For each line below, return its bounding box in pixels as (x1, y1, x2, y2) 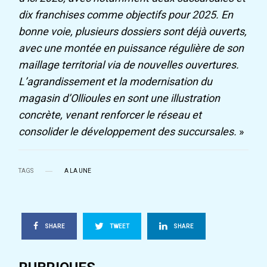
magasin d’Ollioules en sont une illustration (18, 92, 221, 105)
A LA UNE (64, 167, 91, 175)
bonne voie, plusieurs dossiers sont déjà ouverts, (18, 25, 247, 38)
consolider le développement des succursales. (18, 125, 237, 138)
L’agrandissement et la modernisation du (18, 75, 213, 88)
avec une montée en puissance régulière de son (18, 42, 244, 55)
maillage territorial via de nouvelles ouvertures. (18, 58, 240, 72)
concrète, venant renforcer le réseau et (18, 108, 202, 122)
